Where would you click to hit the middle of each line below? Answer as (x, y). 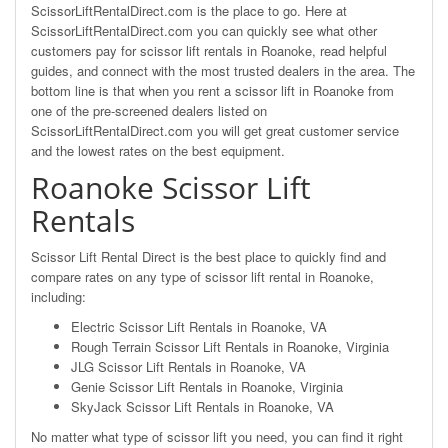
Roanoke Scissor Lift (171, 187)
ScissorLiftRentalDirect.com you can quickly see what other (204, 30)
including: (58, 296)
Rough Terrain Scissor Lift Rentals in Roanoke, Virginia (230, 346)
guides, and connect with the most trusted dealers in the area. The (223, 70)
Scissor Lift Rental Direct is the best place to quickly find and (208, 256)
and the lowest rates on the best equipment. (158, 150)
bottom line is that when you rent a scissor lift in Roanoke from (212, 90)
